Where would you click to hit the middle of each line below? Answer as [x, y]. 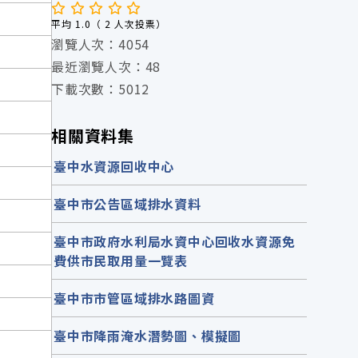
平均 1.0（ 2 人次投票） [109, 23]
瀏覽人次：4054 [101, 44]
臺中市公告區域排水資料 [127, 203]
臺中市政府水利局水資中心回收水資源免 [175, 241]
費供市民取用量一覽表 [121, 260]
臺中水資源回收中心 [114, 166]
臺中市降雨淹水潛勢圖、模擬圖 [148, 335]
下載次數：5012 [101, 88]
